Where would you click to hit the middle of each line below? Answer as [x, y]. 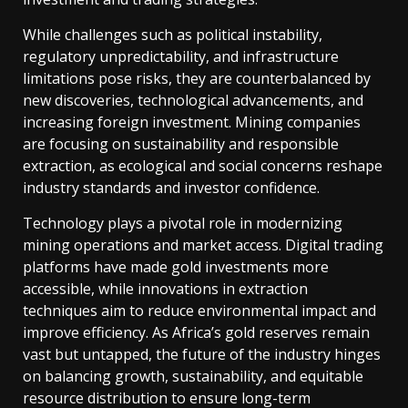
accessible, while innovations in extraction [165, 289]
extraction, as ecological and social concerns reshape [203, 166]
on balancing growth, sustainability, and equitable [193, 377]
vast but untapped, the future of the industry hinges [202, 355]
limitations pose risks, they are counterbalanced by [197, 79]
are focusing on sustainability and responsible [181, 144]
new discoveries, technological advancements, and [193, 101]
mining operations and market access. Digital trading [203, 245]
